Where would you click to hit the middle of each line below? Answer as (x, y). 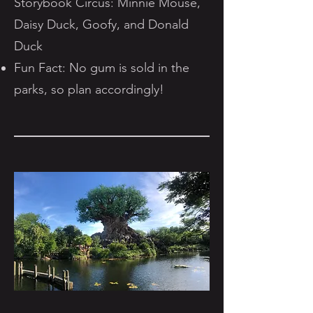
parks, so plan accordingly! (89, 89)
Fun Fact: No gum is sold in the (102, 68)
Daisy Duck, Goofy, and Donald (101, 24)
